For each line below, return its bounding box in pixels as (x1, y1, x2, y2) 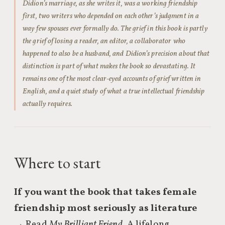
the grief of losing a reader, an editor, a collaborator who (23, 36, 185, 46)
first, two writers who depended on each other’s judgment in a (23, 11, 199, 21)
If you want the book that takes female (14, 186, 197, 199)
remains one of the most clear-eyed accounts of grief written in (23, 74, 201, 84)
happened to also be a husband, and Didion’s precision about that (23, 49, 210, 59)
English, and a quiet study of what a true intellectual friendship (23, 86, 205, 96)
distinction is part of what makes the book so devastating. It (23, 61, 196, 71)
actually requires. (23, 99, 72, 109)
